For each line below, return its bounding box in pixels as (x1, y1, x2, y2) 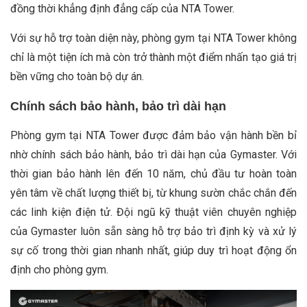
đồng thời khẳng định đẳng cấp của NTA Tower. (10, 1, 234, 15)
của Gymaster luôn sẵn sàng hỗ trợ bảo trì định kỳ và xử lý (10, 224, 297, 238)
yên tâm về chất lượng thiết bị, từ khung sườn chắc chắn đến (10, 186, 297, 199)
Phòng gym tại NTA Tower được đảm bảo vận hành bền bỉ (10, 128, 297, 142)
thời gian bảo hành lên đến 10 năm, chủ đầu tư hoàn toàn (10, 167, 297, 180)
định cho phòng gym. (10, 262, 108, 276)
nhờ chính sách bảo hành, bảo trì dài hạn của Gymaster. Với (10, 147, 297, 161)
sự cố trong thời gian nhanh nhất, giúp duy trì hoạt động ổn (10, 243, 297, 257)
